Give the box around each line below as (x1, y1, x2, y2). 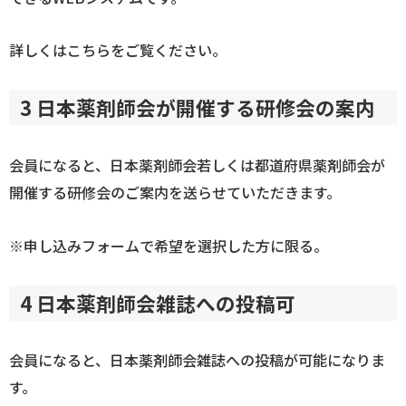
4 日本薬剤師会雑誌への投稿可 (20, 288, 295, 317)
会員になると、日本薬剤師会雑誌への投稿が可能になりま (9, 349, 385, 372)
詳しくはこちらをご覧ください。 (9, 39, 227, 62)
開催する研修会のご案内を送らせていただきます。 (9, 180, 341, 203)
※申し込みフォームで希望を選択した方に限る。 (9, 234, 328, 256)
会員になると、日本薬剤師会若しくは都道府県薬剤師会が (9, 153, 385, 176)
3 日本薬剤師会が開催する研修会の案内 (20, 93, 375, 122)
